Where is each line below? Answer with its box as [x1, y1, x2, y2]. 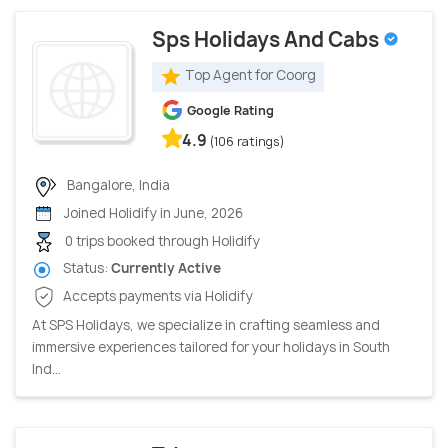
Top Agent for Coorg [185, 66, 316, 85]
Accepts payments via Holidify [60, 286, 253, 305]
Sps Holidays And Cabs [152, 25, 383, 53]
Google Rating [187, 101, 274, 119]
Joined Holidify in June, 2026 [61, 204, 243, 223]
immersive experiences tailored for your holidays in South [32, 338, 390, 357]
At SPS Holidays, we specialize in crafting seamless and [32, 316, 380, 335]
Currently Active [111, 259, 221, 278]
